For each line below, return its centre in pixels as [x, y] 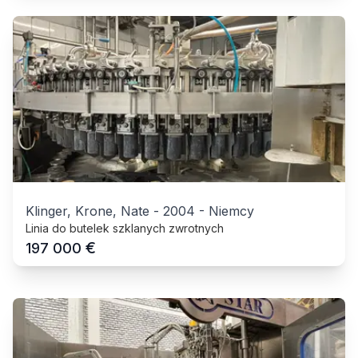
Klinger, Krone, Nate [88, 211]
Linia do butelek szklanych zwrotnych [125, 228]
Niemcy [231, 211]
